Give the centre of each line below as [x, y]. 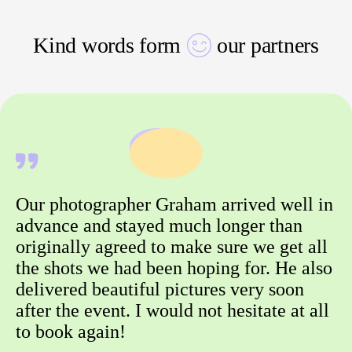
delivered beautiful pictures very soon [160, 290]
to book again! [71, 332]
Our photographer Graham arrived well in [174, 205]
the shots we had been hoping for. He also [174, 268]
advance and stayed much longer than [159, 226]
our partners [268, 46]
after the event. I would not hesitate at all [172, 311]
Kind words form [107, 46]
